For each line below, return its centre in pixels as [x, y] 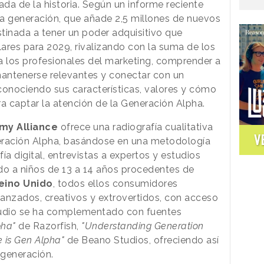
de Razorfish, [48, 226]
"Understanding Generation [143, 226]
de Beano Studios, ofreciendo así [142, 240]
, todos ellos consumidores [115, 183]
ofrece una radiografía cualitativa [136, 127]
